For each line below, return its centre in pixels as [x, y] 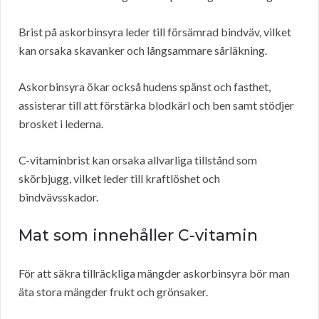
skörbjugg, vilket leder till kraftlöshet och [119, 179]
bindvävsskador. [58, 197]
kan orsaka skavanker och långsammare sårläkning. [143, 51]
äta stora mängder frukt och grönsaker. [113, 292]
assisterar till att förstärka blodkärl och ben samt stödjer [156, 105]
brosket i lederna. [61, 124]
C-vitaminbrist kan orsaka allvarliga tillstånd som [138, 160]
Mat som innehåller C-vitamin [138, 236]
